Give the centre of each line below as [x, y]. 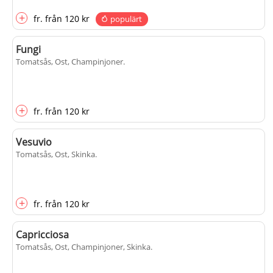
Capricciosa [42, 235]
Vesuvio [34, 142]
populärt [126, 19]
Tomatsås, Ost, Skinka [55, 154]
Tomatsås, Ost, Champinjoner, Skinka [83, 247]
